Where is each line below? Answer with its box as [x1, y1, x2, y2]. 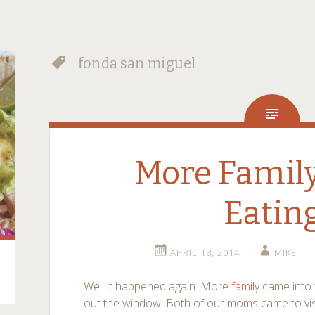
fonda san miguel [75, 55, 197, 72]
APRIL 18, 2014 [169, 246, 240, 259]
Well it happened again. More [84, 278, 232, 294]
